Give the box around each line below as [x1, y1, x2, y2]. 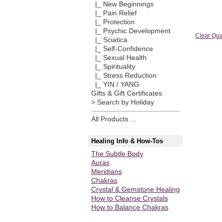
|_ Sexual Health [91, 54, 147, 62]
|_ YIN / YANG [91, 81, 139, 89]
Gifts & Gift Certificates [91, 90, 162, 98]
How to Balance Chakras [91, 203, 168, 211]
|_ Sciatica [91, 36, 127, 44]
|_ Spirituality [91, 63, 135, 71]
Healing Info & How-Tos [91, 137, 164, 145]
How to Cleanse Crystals [91, 194, 168, 202]
